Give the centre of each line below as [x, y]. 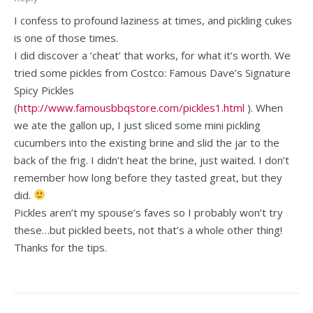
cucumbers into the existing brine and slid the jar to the [147, 142]
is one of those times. [66, 37]
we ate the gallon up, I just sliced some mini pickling [137, 125]
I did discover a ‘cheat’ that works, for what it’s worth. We [152, 55]
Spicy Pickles [44, 90]
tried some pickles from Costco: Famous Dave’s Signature [152, 72]
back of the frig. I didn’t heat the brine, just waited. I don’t [152, 160]
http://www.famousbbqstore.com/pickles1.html [131, 107]
